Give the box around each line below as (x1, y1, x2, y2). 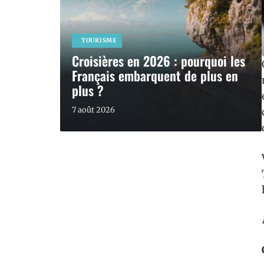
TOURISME (81, 37, 117, 44)
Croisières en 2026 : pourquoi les (72, 51, 245, 70)
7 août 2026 (72, 105, 115, 115)
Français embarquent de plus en (72, 66, 238, 85)
